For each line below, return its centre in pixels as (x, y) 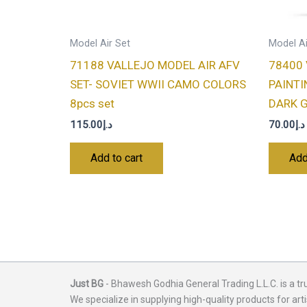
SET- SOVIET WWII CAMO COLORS (158, 84)
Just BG (87, 284)
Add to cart (116, 158)
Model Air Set (100, 44)
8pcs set (92, 103)
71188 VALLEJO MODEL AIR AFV (155, 65)
